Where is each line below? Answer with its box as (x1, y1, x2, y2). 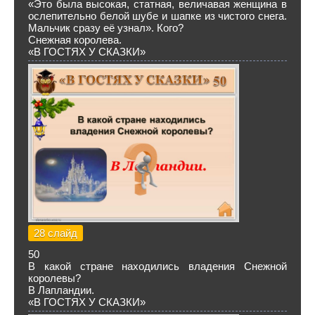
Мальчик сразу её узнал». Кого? (28, 22, 189, 34)
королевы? (28, 272, 81, 284)
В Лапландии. (28, 284, 94, 296)
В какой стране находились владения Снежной (28, 260, 287, 272)
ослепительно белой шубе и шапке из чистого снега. (28, 10, 287, 22)
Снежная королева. (28, 34, 122, 46)
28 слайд (34, 227, 77, 239)
